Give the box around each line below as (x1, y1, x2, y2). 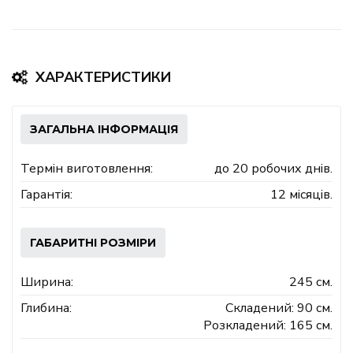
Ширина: (20, 273, 73, 291)
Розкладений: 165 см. (203, 316, 333, 334)
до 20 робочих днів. (214, 159, 333, 177)
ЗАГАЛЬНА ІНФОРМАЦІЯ (30, 121, 178, 136)
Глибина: (20, 299, 72, 317)
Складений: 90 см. (225, 299, 333, 317)
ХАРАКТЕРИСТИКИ (35, 67, 171, 87)
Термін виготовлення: (20, 159, 153, 177)
